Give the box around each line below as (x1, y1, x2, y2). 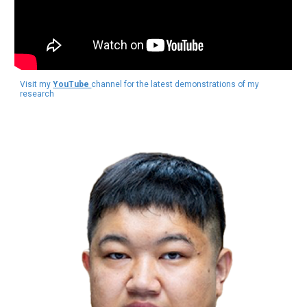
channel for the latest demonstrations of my (91, 79, 260, 89)
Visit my (20, 79, 53, 89)
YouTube (53, 79, 92, 89)
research (20, 88, 55, 99)
